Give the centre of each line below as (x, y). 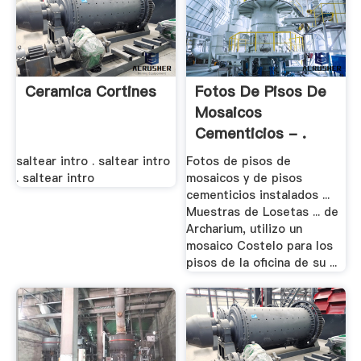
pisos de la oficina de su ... (262, 263)
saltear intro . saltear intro (93, 162)
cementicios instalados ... (258, 195)
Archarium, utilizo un (245, 229)
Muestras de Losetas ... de (263, 212)
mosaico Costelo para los (260, 246)
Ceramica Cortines (90, 91)
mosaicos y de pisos (245, 178)
